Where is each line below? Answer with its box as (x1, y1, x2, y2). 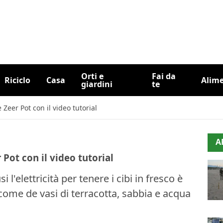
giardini (81, 79, 112, 90)
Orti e (81, 71, 104, 82)
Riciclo (4, 75, 30, 86)
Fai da (152, 71, 176, 82)
